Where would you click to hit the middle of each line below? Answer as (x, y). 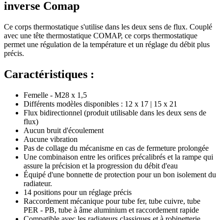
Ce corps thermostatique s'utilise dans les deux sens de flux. (97, 27)
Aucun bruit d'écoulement (64, 130)
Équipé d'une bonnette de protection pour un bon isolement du (120, 174)
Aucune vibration (51, 139)
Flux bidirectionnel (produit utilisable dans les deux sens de (115, 112)
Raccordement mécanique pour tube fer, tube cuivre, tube (112, 201)
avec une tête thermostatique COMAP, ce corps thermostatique (101, 35)
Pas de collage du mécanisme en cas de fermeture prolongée (116, 148)
